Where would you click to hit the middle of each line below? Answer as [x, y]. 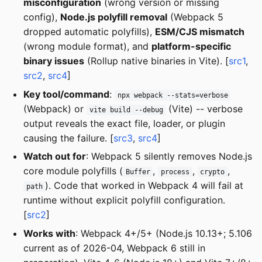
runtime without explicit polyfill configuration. [124, 200]
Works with [49, 233]
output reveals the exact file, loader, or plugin [124, 123]
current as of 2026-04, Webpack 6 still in [114, 248]
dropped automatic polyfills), [89, 32]
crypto [213, 172]
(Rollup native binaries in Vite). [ [156, 61]
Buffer [138, 172]
